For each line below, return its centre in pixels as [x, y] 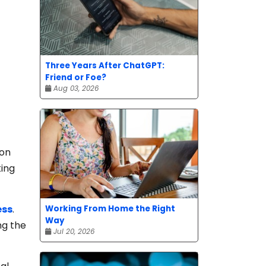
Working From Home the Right [110, 208]
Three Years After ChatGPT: [105, 65]
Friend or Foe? [76, 77]
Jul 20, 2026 [73, 231]
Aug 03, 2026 [75, 88]
